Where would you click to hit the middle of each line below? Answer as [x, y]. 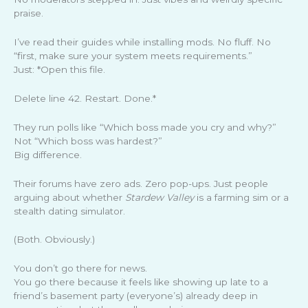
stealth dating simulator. [69, 211]
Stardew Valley [159, 197]
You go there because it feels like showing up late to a [141, 282]
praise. [29, 13]
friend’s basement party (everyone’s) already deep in [136, 296]
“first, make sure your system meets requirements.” [133, 55]
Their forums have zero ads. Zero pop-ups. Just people [141, 183]
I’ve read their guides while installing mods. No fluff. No [142, 42]
